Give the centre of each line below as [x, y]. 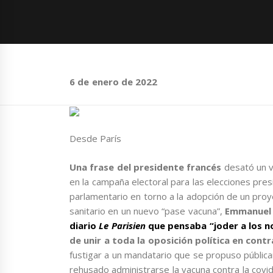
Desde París [96, 139]
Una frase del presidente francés [147, 167]
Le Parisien [121, 225]
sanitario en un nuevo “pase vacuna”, [147, 211]
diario [83, 225]
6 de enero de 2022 [114, 82]
